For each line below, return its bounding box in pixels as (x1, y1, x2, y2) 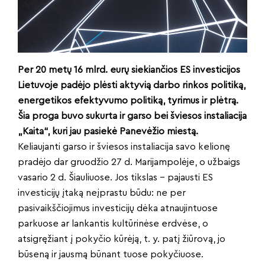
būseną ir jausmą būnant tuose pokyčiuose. (18, 250, 203, 259)
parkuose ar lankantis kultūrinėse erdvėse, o (18, 219, 208, 228)
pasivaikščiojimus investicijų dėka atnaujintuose (18, 203, 218, 213)
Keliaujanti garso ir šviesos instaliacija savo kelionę (18, 142, 230, 151)
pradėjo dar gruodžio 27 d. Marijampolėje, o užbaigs (18, 157, 240, 167)
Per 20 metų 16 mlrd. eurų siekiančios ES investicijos (18, 65, 240, 75)
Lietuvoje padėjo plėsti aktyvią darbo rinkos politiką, (18, 80, 245, 90)
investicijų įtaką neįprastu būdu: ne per (18, 188, 186, 198)
